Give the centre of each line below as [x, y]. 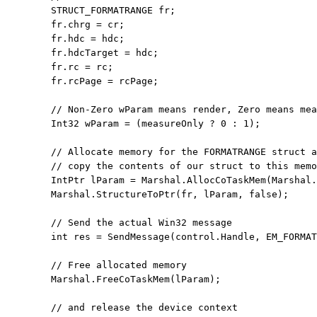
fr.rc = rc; [59, 67]
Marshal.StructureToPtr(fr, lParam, [127, 195]
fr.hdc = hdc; [65, 39]
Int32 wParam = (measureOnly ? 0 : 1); [133, 124]
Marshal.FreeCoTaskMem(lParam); [113, 279]
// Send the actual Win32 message [142, 223]
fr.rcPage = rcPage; [82, 81]
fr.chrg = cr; [65, 25]
